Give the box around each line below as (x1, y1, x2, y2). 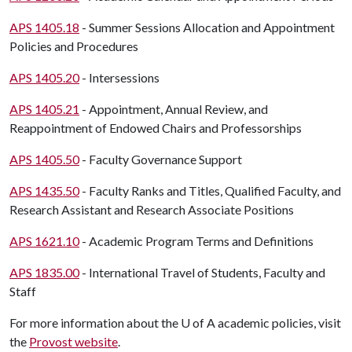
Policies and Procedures (9, 38, 138, 53)
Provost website (29, 334, 118, 349)
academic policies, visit (215, 315, 341, 330)
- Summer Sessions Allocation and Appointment (79, 20, 335, 35)
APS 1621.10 (9, 233, 79, 248)
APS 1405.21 (9, 101, 79, 116)
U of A (181, 315, 215, 330)
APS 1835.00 (9, 265, 79, 280)
